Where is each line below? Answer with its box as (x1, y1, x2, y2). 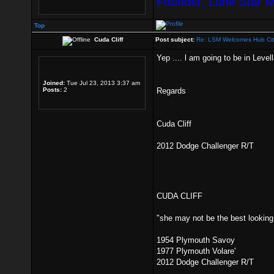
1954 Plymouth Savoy (157, 235, 235, 245)
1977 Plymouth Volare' (157, 246, 235, 256)
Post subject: (155, 36, 194, 43)
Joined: (43, 80, 65, 86)
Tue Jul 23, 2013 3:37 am (65, 80, 140, 86)
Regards (157, 86, 186, 95)
